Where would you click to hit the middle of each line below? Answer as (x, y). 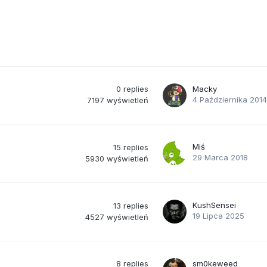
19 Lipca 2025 (218, 215)
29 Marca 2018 (220, 157)
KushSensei (214, 205)
